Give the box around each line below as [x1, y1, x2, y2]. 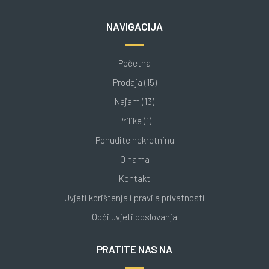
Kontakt [119, 173, 150, 184]
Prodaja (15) [112, 77, 157, 88]
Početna [118, 58, 151, 69]
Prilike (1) [118, 115, 151, 127]
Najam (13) [115, 96, 154, 107]
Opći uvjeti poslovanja [92, 211, 177, 223]
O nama [119, 154, 150, 165]
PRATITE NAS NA [97, 243, 172, 256]
